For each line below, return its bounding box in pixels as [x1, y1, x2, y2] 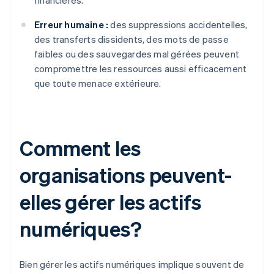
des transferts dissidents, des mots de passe [34, 33, 229, 46]
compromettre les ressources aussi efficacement [34, 62, 247, 75]
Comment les [20, 135, 141, 161]
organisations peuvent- [20, 161, 232, 188]
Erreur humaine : [34, 18, 109, 31]
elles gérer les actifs [20, 188, 201, 215]
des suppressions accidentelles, [108, 18, 248, 31]
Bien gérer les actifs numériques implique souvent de [20, 258, 245, 271]
